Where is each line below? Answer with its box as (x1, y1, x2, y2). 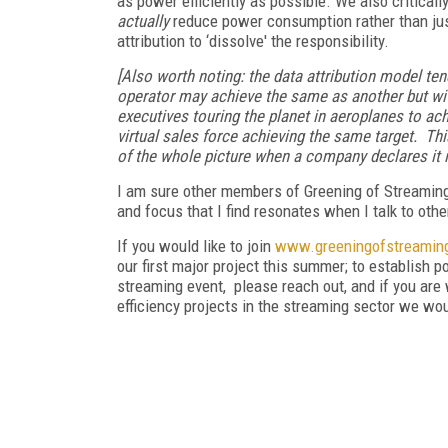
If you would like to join (117, 235, 275, 256)
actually (117, 10, 169, 31)
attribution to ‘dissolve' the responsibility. (117, 30, 389, 51)
